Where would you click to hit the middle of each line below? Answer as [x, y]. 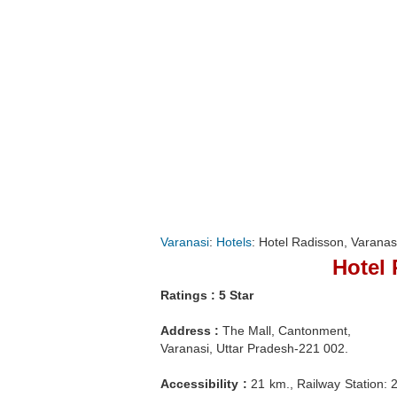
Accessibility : [206, 384]
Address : [190, 331]
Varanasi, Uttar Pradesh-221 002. [254, 349]
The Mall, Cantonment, [285, 331]
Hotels [234, 242]
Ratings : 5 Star [207, 296]
